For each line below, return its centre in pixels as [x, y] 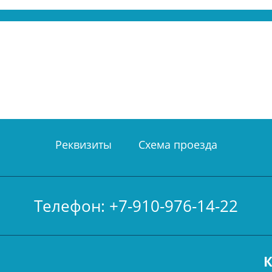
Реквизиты [83, 144]
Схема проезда [178, 144]
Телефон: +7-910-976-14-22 [136, 206]
